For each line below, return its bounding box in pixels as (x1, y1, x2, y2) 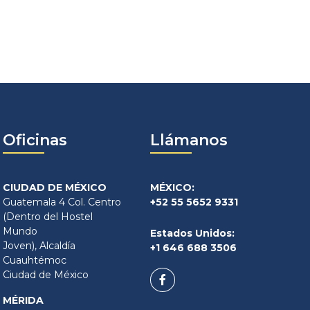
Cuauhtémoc (3, 254, 66, 266)
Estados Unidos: (150, 227, 235, 239)
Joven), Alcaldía (3, 239, 75, 252)
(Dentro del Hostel (3, 210, 93, 223)
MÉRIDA (3, 294, 44, 307)
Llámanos (150, 131, 228, 149)
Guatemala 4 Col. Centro (3, 196, 121, 208)
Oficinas (3, 131, 67, 149)
